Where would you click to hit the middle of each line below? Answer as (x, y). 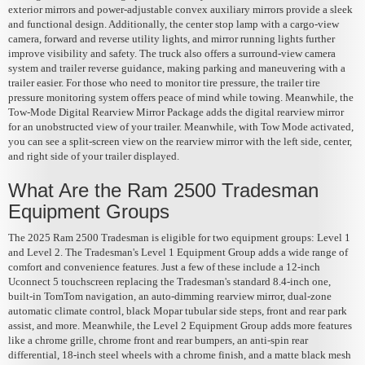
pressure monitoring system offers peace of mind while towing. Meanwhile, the (181, 97)
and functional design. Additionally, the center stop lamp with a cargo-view (174, 24)
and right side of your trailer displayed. (94, 156)
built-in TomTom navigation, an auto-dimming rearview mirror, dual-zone (170, 296)
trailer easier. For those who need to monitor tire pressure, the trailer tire (164, 82)
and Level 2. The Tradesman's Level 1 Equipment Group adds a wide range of (178, 252)
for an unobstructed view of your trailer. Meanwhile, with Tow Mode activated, (181, 126)
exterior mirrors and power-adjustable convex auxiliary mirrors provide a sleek (180, 9)
